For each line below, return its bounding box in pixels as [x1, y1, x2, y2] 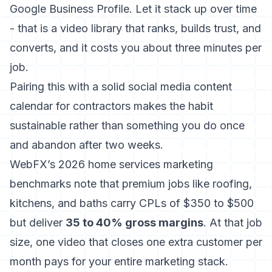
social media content [128, 80, 232, 93]
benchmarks [10, 177, 71, 190]
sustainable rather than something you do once [10, 119, 245, 132]
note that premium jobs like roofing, [71, 177, 252, 190]
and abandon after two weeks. [10, 138, 163, 151]
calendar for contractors [10, 100, 131, 112]
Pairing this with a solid [10, 80, 128, 93]
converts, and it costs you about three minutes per [10, 41, 262, 54]
